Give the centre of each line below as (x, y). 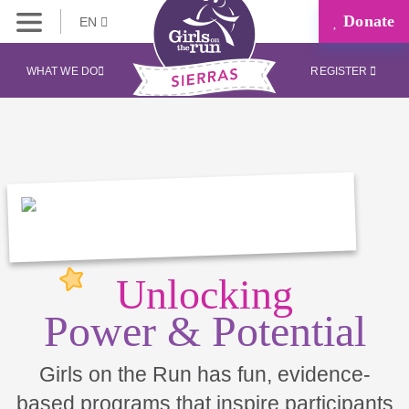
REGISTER (341, 71)
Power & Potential (204, 331)
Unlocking (204, 294)
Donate (367, 21)
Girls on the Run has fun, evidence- (204, 374)
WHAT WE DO (62, 71)
